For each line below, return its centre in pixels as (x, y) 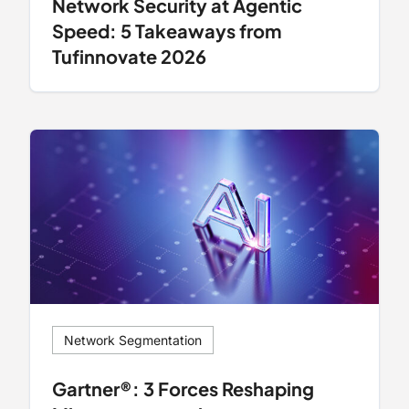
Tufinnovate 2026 (129, 56)
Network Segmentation (133, 340)
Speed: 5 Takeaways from (167, 30)
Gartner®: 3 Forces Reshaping (183, 388)
